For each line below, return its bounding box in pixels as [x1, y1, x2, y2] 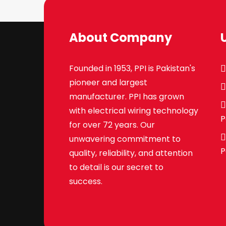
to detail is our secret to [69, 161, 163, 174]
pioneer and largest [69, 77, 147, 89]
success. [69, 176, 102, 188]
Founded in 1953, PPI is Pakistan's [69, 63, 195, 75]
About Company [69, 29, 172, 46]
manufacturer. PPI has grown [69, 91, 184, 103]
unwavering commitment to [69, 133, 181, 145]
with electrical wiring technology [69, 105, 198, 117]
